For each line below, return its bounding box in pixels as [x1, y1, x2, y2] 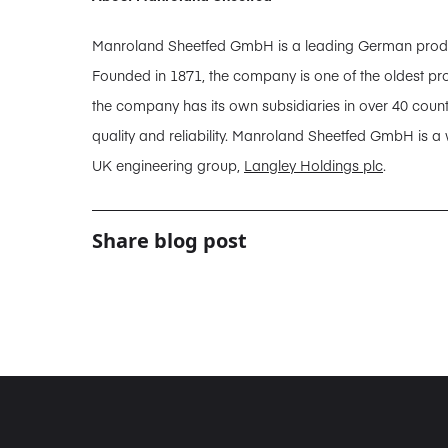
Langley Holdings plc [244, 154, 383, 175]
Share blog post [92, 226, 247, 254]
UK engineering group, [92, 154, 244, 175]
